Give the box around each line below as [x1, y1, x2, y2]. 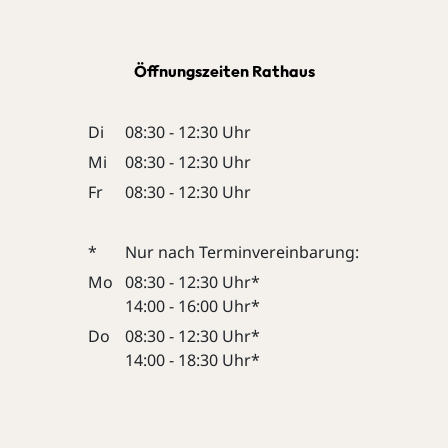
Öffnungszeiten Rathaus [133, 61, 315, 82]
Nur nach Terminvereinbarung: [125, 241, 360, 264]
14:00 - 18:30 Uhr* [125, 349, 261, 372]
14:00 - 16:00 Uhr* [125, 295, 261, 318]
